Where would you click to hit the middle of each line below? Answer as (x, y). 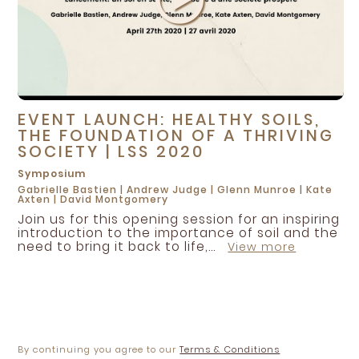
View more (262, 247)
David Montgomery (115, 199)
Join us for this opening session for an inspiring (179, 219)
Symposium (52, 173)
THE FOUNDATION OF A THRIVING (176, 135)
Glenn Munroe (257, 190)
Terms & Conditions (230, 349)
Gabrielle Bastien (68, 190)
